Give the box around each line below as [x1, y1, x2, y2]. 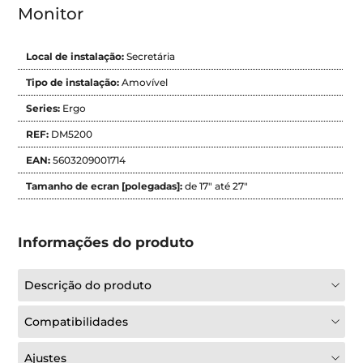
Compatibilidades [24, 314, 129, 329]
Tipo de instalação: [26, 75, 122, 88]
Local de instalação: [26, 49, 127, 62]
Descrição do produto [24, 277, 152, 293]
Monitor [18, 3, 84, 23]
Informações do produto [18, 233, 194, 250]
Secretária [126, 49, 176, 62]
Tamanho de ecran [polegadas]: [26, 179, 186, 192]
